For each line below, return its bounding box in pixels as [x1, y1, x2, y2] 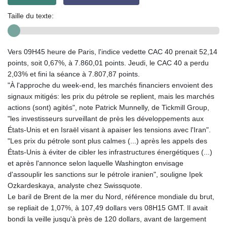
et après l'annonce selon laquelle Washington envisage [8, 159, 183, 167]
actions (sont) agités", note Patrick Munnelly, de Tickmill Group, [8, 103, 209, 111]
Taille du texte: [8, 11, 54, 20]
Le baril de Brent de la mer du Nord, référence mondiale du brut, [8, 192, 214, 201]
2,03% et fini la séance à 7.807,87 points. [8, 69, 140, 78]
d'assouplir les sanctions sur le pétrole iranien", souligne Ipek [8, 170, 203, 178]
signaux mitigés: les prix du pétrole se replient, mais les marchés [8, 92, 214, 100]
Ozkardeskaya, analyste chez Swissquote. [8, 181, 142, 190]
